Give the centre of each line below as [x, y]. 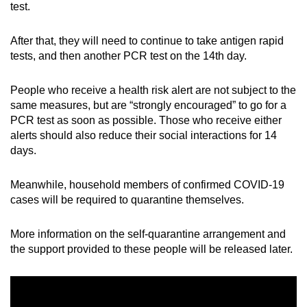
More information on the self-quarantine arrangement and [148, 234]
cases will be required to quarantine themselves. [127, 199]
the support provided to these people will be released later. [151, 249]
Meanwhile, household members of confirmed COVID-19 [147, 184]
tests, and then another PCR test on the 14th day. [128, 56]
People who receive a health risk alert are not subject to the [153, 90]
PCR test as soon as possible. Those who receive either [146, 120]
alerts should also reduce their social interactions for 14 [144, 135]
